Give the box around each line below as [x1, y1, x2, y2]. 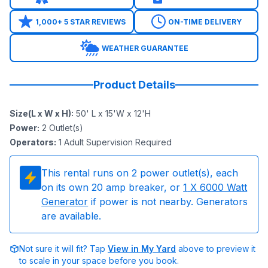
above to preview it [176, 243, 255, 254]
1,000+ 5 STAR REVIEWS [35, 17, 126, 26]
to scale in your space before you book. [19, 255, 179, 266]
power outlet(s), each [140, 167, 239, 179]
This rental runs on [41, 167, 129, 179]
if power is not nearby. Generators [91, 196, 248, 208]
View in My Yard [108, 243, 176, 254]
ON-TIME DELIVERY [167, 17, 242, 26]
